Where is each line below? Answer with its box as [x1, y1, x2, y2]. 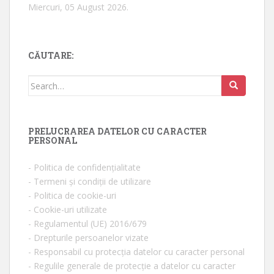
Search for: [28, 76, 76, 88]
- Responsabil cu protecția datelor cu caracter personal [28, 246, 245, 257]
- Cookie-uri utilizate [28, 204, 107, 215]
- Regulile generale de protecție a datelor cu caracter [28, 260, 235, 272]
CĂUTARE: [28, 50, 73, 61]
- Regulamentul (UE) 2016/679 [28, 218, 147, 229]
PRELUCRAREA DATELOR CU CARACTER [28, 125, 207, 137]
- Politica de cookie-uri [28, 190, 116, 201]
